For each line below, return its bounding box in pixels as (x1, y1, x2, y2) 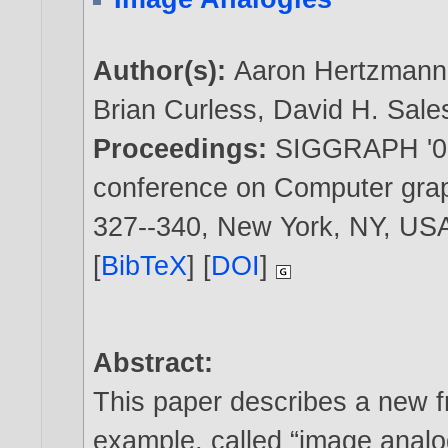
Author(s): (93, 55, 235, 87)
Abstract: (93, 347, 214, 379)
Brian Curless (93, 94, 258, 126)
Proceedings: (93, 133, 276, 165)
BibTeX (101, 250, 188, 282)
